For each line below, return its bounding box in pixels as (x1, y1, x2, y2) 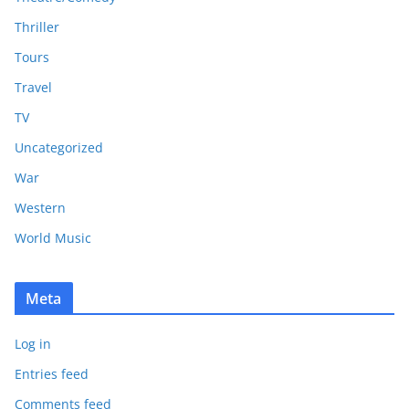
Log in (15, 334, 51, 352)
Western (15, 198, 66, 216)
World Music (15, 228, 91, 246)
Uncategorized (15, 138, 103, 156)
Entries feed (15, 364, 89, 383)
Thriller (15, 17, 59, 36)
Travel (15, 78, 52, 96)
